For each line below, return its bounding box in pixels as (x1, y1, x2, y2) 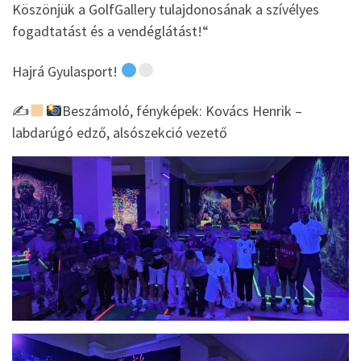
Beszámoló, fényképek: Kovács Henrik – (62, 102, 302, 121)
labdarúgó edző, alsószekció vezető (12, 123, 227, 143)
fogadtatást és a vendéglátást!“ (12, 22, 209, 41)
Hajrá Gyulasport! (12, 61, 121, 81)
